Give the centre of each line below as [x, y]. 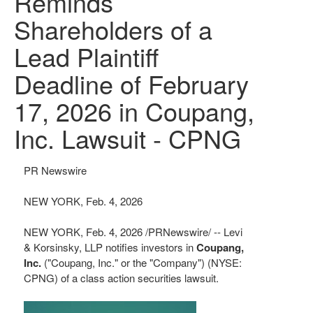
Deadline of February [131, 83]
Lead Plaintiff [86, 56]
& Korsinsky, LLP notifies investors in [110, 247]
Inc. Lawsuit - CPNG [128, 138]
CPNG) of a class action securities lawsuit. [121, 278]
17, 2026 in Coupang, [134, 111]
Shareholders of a [113, 29]
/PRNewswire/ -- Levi [192, 232]
